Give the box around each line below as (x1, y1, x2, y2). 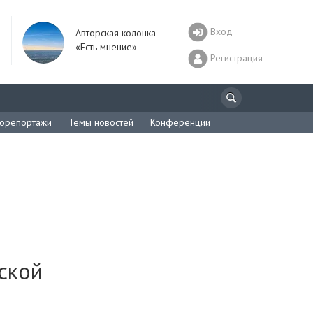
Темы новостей (68, 116, 133, 129)
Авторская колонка (75, 27, 156, 39)
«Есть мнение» (75, 41, 137, 53)
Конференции (150, 116, 210, 129)
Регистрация (210, 51, 263, 64)
